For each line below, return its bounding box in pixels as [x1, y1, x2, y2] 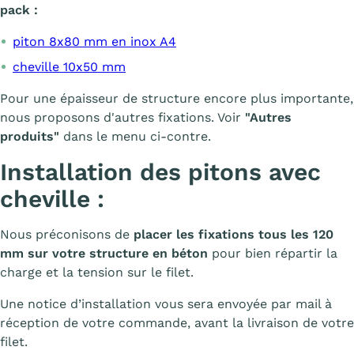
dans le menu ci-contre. [59, 129, 211, 144]
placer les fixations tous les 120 [134, 227, 333, 242]
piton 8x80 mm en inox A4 [13, 34, 176, 49]
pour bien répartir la [208, 246, 337, 261]
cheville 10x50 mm [13, 59, 126, 74]
